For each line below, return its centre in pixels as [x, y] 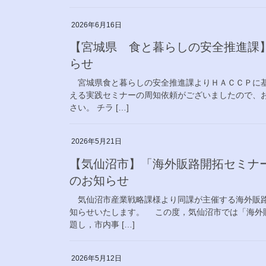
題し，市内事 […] [102, 225]
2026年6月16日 [96, 25]
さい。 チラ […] [99, 108]
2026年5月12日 [96, 259]
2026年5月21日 [96, 142]
